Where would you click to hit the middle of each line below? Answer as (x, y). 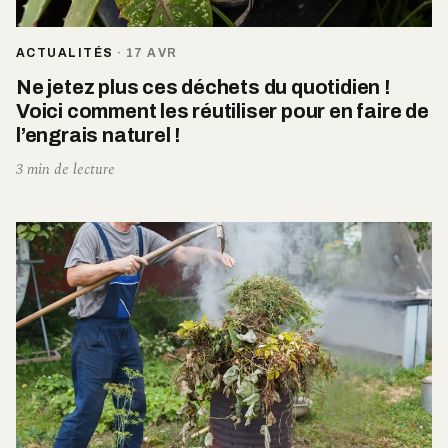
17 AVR (151, 53)
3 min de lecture (65, 170)
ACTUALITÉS (65, 53)
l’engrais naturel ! (99, 135)
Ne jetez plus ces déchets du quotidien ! (203, 87)
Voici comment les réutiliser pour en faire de (222, 111)
